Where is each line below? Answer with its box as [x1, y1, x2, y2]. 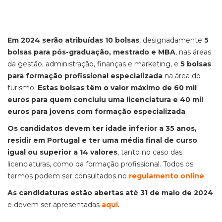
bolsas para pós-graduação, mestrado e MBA [7, 48, 175, 56]
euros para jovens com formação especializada [7, 107, 185, 116]
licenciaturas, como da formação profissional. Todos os [7, 160, 193, 168]
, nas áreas [175, 48, 211, 56]
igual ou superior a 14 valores [7, 148, 117, 157]
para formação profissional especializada [7, 71, 163, 80]
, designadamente [139, 36, 204, 45]
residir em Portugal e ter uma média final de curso [7, 136, 197, 145]
